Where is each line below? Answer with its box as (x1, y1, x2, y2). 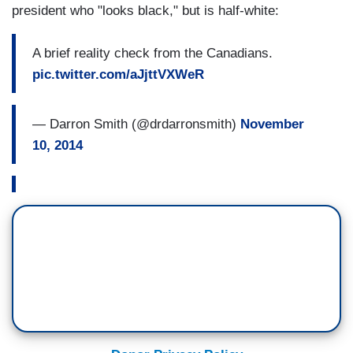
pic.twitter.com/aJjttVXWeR (32, 66, 204, 82)
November (240, 116, 304, 132)
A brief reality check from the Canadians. (32, 45, 273, 61)
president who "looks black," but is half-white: (12, 3, 279, 19)
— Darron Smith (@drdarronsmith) (32, 116, 240, 132)
